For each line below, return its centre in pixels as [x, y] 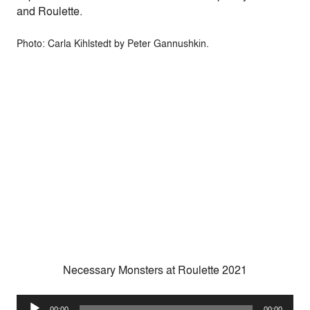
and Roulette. [49, 11]
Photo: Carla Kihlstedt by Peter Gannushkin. [113, 43]
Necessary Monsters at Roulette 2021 [155, 270]
